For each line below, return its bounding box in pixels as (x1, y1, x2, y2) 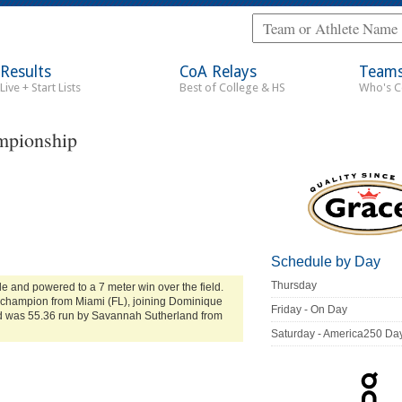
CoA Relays (179, 63, 257, 81)
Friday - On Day (271, 303, 348, 317)
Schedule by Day (271, 254, 381, 270)
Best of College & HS (179, 81, 285, 94)
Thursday (271, 279, 318, 293)
